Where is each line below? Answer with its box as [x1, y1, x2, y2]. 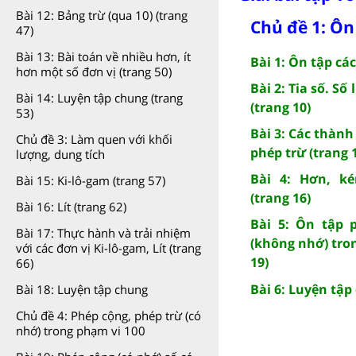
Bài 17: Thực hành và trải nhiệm [16, 225, 191, 241]
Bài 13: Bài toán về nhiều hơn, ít [16, 48, 191, 64]
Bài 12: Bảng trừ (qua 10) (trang [16, 7, 188, 23]
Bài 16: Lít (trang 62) [16, 199, 126, 215]
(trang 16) [250, 188, 311, 207]
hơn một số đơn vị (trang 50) [16, 64, 172, 79]
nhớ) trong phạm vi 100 [16, 323, 145, 339]
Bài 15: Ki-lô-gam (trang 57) [16, 172, 165, 188]
